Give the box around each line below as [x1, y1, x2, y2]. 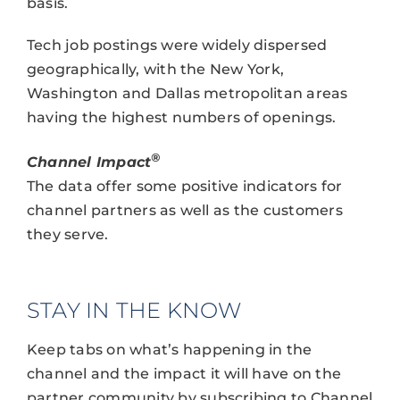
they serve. [26, 225, 109, 243]
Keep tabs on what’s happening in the [26, 340, 312, 358]
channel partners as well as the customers [26, 201, 343, 219]
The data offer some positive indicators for [26, 177, 343, 195]
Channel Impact [26, 153, 152, 171]
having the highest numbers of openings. [26, 108, 337, 126]
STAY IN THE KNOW [26, 296, 241, 323]
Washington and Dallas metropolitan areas [26, 84, 348, 102]
